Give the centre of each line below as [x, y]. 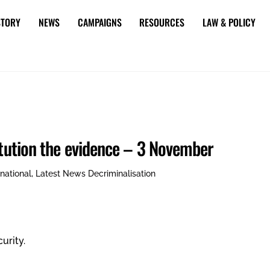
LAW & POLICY [229, 22]
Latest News [61, 173]
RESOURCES [162, 22]
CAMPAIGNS [99, 22]
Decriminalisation [122, 173]
